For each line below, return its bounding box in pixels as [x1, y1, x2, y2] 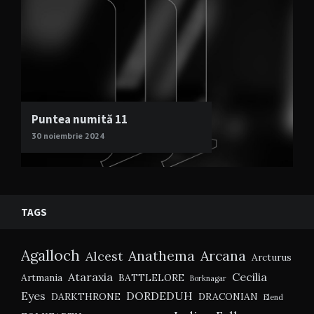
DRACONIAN [198, 290, 258, 303]
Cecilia [232, 270, 267, 285]
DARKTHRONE [51, 290, 121, 303]
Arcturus [252, 251, 292, 264]
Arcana [200, 247, 246, 265]
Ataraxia [68, 270, 113, 285]
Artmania [21, 271, 62, 285]
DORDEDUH [126, 289, 193, 303]
